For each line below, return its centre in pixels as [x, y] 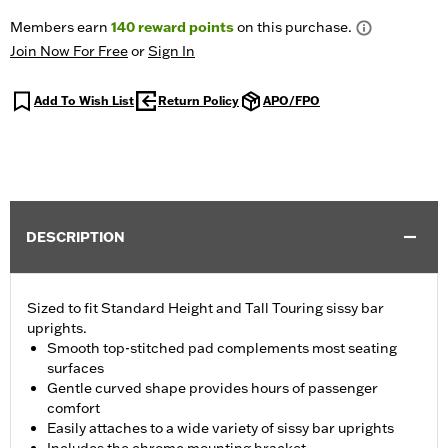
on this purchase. [293, 27]
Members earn [60, 27]
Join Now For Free [69, 51]
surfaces [75, 368]
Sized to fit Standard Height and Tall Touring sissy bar [205, 308]
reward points [184, 27]
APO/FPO [291, 101]
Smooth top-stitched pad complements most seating [222, 348]
